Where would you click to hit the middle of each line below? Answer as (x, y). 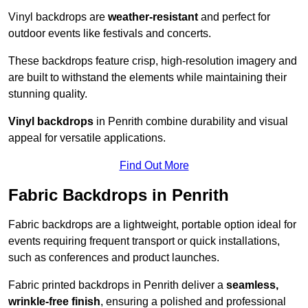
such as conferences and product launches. (114, 258)
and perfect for (234, 17)
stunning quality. (48, 94)
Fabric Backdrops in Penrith (119, 195)
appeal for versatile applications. (87, 138)
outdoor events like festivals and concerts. (110, 34)
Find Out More (154, 166)
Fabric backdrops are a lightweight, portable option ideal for (152, 225)
